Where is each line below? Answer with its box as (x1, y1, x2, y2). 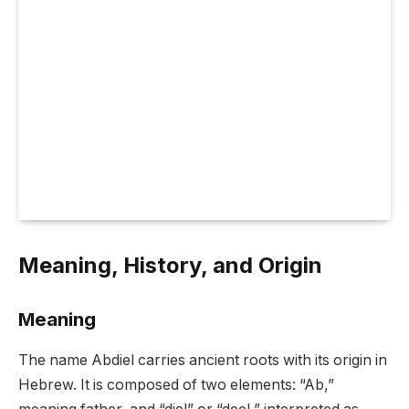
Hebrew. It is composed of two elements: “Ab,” (18, 375, 334, 393)
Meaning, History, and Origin (18, 251, 322, 278)
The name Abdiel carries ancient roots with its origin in (18, 351, 387, 369)
